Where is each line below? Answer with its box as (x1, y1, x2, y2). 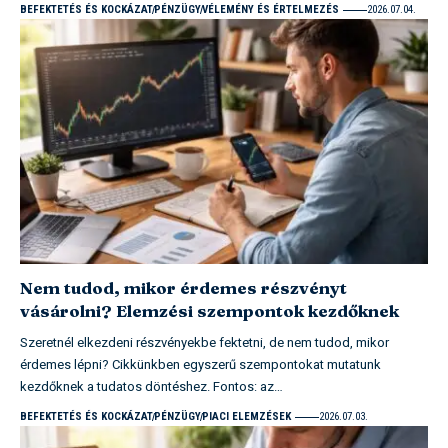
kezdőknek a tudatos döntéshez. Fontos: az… (20, 377, 283, 396)
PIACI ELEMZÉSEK (202, 410, 291, 423)
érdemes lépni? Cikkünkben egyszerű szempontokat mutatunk (20, 355, 381, 374)
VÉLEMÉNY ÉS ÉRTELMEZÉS (202, 3, 339, 17)
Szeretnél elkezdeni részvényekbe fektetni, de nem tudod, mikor (20, 333, 389, 352)
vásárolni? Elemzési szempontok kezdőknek (20, 300, 399, 321)
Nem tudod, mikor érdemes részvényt (20, 277, 347, 298)
